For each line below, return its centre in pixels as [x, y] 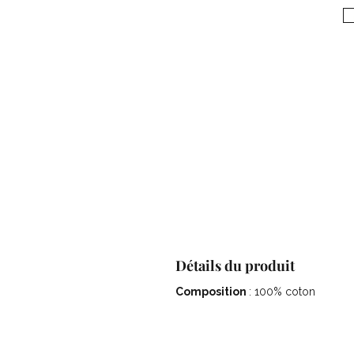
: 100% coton [282, 292]
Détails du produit [235, 265]
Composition [212, 292]
